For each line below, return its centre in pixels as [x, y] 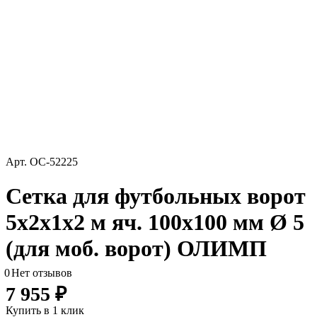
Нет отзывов [42, 273]
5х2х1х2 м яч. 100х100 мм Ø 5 [155, 223]
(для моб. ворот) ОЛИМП [136, 249]
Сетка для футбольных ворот [156, 196]
